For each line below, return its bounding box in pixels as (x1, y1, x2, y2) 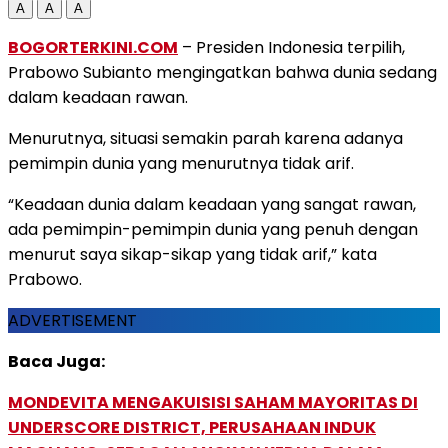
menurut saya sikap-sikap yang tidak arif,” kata (8, 242, 377, 266)
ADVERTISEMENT (8, 308, 137, 332)
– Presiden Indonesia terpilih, (178, 35, 405, 59)
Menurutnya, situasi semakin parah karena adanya (8, 126, 403, 150)
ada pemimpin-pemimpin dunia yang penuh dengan (8, 217, 418, 241)
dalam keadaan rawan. (8, 85, 188, 109)
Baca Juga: (8, 349, 105, 373)
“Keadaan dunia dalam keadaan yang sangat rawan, (8, 192, 416, 216)
